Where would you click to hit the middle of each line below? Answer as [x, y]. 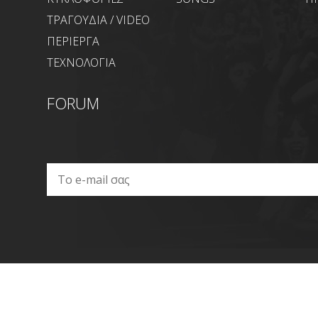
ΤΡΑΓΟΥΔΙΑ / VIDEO [98, 20]
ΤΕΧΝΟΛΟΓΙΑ [81, 62]
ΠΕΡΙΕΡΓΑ [73, 41]
